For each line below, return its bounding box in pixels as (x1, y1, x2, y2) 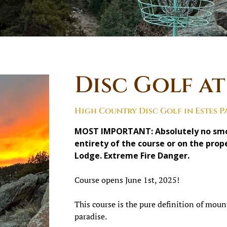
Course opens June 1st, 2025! (74, 174, 179, 186)
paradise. (74, 211, 107, 222)
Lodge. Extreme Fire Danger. (74, 150, 192, 162)
